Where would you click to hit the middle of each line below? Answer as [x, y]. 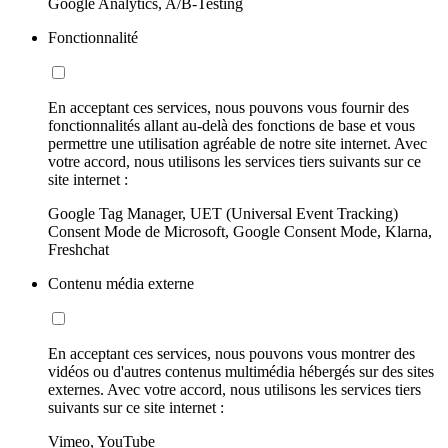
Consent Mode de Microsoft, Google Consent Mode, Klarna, [240, 231]
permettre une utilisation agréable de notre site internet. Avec [237, 143]
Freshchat [78, 249]
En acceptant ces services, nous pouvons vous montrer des [231, 353]
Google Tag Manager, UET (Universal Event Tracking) [223, 213]
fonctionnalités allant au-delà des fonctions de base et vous [231, 125]
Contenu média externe [121, 283]
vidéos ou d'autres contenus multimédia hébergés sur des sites [241, 371]
